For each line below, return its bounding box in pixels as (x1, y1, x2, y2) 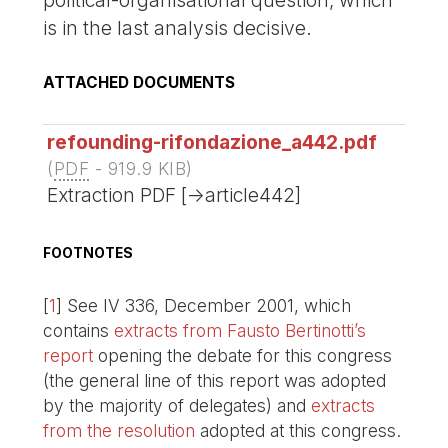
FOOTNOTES (43, 245, 134, 262)
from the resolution (43, 420, 196, 442)
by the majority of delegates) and (43, 395, 312, 417)
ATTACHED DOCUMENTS (43, 72, 236, 92)
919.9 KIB (107, 158, 187, 180)
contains (43, 320, 115, 342)
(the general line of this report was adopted (43, 370, 387, 392)
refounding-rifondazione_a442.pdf (47, 130, 378, 155)
